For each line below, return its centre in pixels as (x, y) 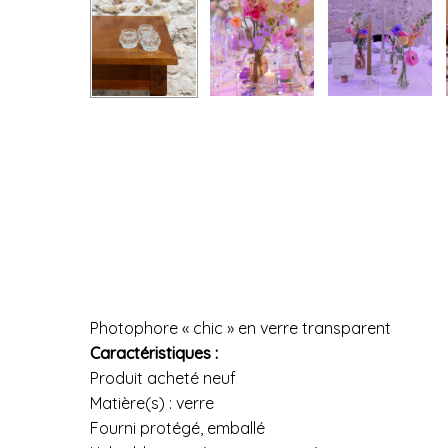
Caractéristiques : (156, 353)
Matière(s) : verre (152, 403)
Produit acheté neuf (163, 378)
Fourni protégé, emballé (177, 428)
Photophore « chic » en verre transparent (242, 328)
